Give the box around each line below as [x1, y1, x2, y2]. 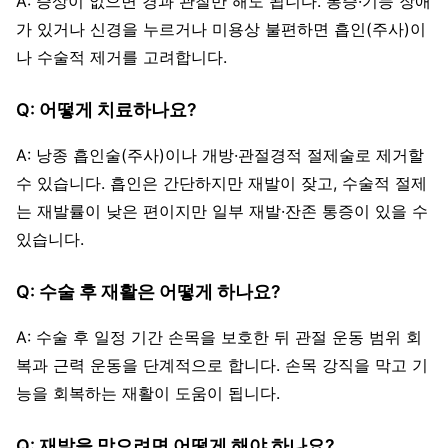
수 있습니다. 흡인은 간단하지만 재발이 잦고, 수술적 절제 [16, 172, 427, 193]
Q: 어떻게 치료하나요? [16, 98, 197, 120]
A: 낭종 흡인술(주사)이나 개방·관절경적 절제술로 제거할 [16, 144, 424, 165]
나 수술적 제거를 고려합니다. [16, 46, 227, 67]
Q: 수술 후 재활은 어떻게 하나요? [16, 280, 281, 302]
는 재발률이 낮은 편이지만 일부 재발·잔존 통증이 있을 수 [16, 200, 428, 221]
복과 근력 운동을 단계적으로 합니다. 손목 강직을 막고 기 [16, 354, 428, 375]
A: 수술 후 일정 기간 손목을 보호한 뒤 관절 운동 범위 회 [16, 326, 422, 347]
